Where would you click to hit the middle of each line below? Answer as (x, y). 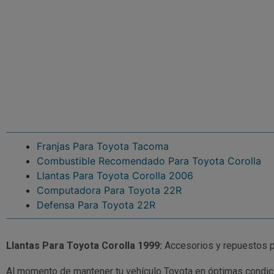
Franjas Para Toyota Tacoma (103, 146)
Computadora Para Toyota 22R (109, 191)
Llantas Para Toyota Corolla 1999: (84, 246)
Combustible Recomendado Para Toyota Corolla (149, 161)
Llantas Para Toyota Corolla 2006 (115, 176)
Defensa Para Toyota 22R (96, 205)
